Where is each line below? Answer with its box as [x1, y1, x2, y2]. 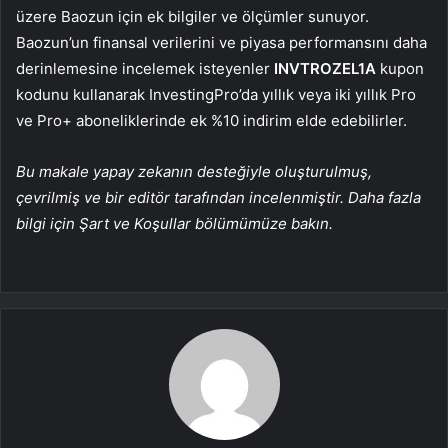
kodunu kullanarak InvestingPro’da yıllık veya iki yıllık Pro [16, 85, 416, 105]
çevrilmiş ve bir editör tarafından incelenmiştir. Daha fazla [16, 188, 421, 208]
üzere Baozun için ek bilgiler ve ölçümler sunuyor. [16, 7, 369, 27]
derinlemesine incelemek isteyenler [16, 59, 274, 79]
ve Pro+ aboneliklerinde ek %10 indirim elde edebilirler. [16, 111, 407, 131]
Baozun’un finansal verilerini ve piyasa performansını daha [16, 33, 427, 53]
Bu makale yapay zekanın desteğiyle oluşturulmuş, [16, 162, 372, 182]
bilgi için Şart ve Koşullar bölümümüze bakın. [16, 214, 333, 234]
